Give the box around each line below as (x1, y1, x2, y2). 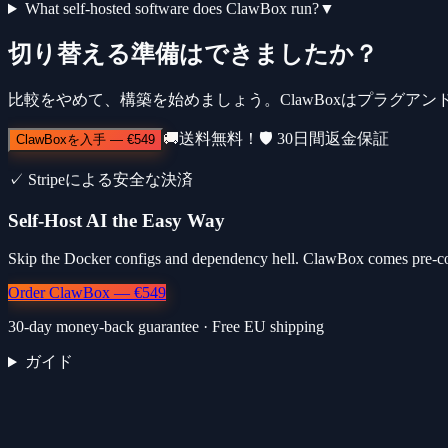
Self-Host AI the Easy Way (8, 209, 225, 231)
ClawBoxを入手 (16, 131, 106, 147)
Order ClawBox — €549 (8, 284, 166, 302)
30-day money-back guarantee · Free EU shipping (8, 318, 324, 336)
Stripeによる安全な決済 (28, 170, 193, 188)
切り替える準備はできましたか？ (8, 41, 378, 67)
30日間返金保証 (277, 129, 389, 147)
